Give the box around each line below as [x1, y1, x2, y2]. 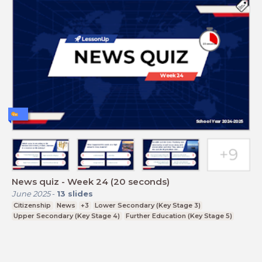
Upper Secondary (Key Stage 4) [13, 212, 120, 220]
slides [68, 189, 93, 198]
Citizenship [13, 201, 51, 209]
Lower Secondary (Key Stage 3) [95, 201, 201, 209]
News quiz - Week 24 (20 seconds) [12, 176, 170, 187]
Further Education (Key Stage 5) [125, 212, 232, 220]
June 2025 [12, 189, 50, 198]
